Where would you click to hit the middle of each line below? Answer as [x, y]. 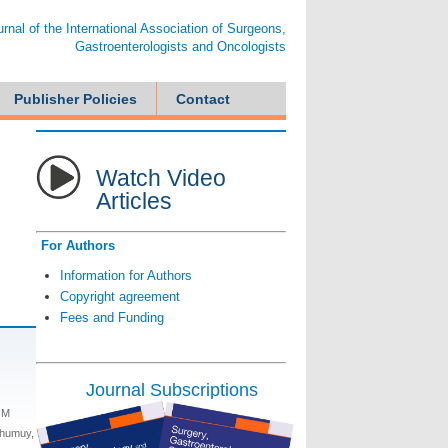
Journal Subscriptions [172, 390]
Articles [134, 201]
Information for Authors [125, 275]
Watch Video [161, 178]
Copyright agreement [119, 296]
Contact [203, 99]
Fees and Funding [111, 317]
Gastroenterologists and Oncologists [180, 46]
